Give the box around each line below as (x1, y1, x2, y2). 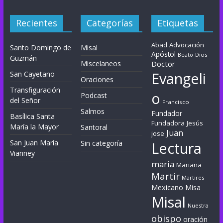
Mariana (176, 160, 202, 170)
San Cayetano (9, 69, 55, 79)
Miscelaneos (81, 59, 121, 69)
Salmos (81, 107, 105, 116)
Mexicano (151, 182, 184, 193)
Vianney (9, 148, 35, 158)
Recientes (15, 17, 57, 29)
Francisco (162, 98, 190, 106)
